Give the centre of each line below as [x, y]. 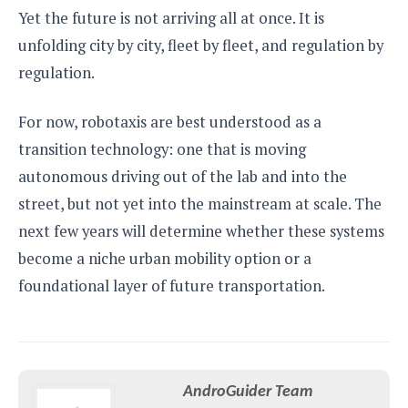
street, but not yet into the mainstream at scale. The [200, 204]
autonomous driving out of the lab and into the [183, 176]
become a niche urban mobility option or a [165, 258]
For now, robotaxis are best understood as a [170, 122]
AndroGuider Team [247, 392]
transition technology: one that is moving [162, 149]
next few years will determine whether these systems [201, 231]
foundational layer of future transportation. [172, 286]
